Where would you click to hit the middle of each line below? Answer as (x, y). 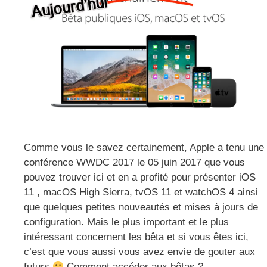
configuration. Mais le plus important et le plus (126, 222)
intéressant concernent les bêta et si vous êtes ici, (136, 237)
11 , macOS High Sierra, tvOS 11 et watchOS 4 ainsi (141, 192)
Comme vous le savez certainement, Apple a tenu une (144, 147)
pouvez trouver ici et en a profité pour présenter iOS (140, 177)
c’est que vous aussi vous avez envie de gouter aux (139, 252)
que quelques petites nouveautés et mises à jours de (141, 207)
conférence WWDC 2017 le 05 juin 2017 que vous (134, 162)
